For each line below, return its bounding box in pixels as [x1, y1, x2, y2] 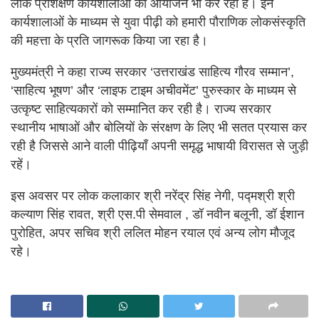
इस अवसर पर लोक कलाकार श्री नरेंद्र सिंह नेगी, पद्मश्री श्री [11, 189, 295, 204]
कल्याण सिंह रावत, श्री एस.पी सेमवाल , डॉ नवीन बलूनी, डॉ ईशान [11, 207, 304, 222]
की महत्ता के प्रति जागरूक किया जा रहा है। [11, 33, 208, 48]
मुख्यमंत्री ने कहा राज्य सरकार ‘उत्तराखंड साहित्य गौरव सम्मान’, [11, 65, 294, 80]
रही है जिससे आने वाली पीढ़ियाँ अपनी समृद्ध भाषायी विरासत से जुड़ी [11, 139, 308, 154]
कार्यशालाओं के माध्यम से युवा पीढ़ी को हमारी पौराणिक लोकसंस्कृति [11, 15, 305, 30]
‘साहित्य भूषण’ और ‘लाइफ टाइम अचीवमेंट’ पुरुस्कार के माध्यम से [11, 83, 296, 98]
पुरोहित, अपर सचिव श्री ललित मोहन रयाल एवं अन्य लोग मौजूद [11, 226, 295, 241]
